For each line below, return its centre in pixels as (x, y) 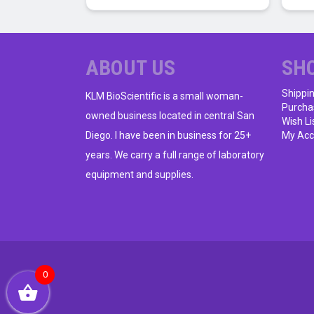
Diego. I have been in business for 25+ (168, 135)
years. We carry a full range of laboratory (175, 155)
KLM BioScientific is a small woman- (164, 96)
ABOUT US (130, 67)
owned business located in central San (170, 115)
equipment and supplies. (139, 174)
